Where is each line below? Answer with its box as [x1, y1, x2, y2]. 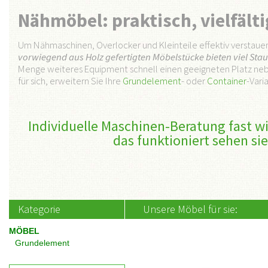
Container [207, 74, 246, 87]
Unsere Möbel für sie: [143, 202, 237, 216]
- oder [181, 74, 207, 87]
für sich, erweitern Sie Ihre [18, 74, 123, 87]
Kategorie [18, 202, 60, 216]
